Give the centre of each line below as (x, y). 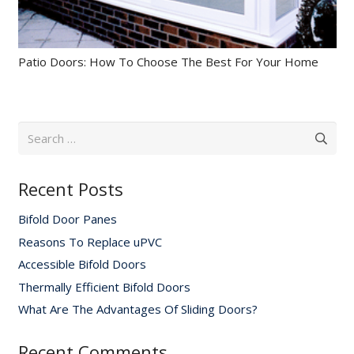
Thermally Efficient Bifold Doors (104, 286)
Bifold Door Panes (67, 219)
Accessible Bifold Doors (82, 264)
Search (35, 131)
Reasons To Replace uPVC (90, 241)
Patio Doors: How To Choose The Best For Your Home (168, 61)
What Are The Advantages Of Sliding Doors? (137, 309)
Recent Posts (70, 189)
